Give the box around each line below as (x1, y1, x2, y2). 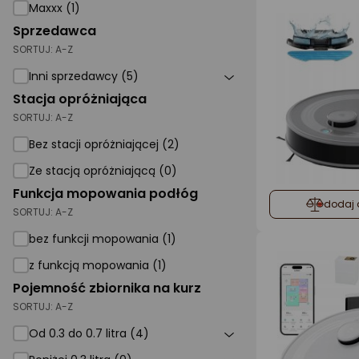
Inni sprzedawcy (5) (29, 68, 139, 84)
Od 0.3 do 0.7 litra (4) (29, 325, 149, 341)
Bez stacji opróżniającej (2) (29, 136, 179, 152)
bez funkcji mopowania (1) (29, 231, 176, 247)
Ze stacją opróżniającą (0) (29, 163, 177, 179)
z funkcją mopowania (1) (29, 257, 167, 273)
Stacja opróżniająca (13, 90, 147, 108)
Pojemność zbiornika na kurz (13, 279, 201, 297)
